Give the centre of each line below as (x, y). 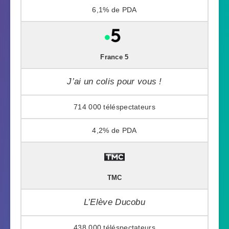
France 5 (114, 57)
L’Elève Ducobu (114, 202)
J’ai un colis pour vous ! (114, 81)
